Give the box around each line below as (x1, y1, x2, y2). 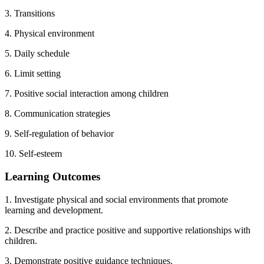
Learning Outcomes (5, 170, 100, 183)
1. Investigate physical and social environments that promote (5, 194, 228, 204)
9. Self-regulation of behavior (5, 128, 114, 139)
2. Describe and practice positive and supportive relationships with (5, 225, 250, 235)
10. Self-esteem (5, 148, 62, 159)
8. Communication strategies (5, 108, 110, 119)
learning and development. (5, 204, 103, 215)
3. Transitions (5, 8, 55, 19)
